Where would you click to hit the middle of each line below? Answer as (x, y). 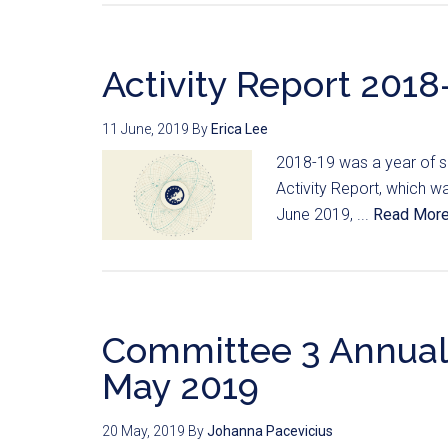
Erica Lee (239, 128)
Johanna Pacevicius (270, 430)
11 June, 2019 (145, 128)
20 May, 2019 (143, 430)
